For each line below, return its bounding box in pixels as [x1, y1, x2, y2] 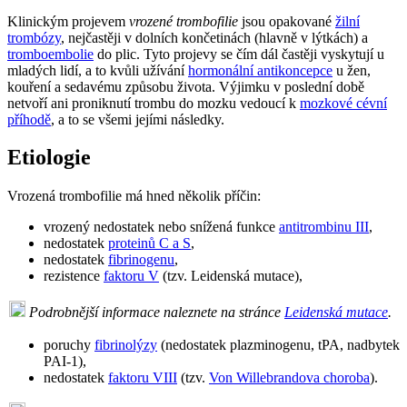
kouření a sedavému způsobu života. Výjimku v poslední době [7, 78, 364, 94]
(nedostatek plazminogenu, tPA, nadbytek [157, 337, 400, 353]
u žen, [333, 62, 371, 78]
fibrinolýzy [94, 337, 157, 353]
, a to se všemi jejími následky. [51, 111, 224, 127]
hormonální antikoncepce [188, 62, 333, 78]
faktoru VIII [108, 370, 177, 386]
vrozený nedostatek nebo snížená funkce [44, 219, 279, 235]
